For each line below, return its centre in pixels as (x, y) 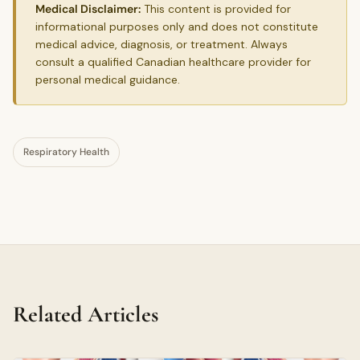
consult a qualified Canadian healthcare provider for (173, 61)
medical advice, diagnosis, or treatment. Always (162, 44)
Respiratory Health (66, 151)
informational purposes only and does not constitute (177, 26)
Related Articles (86, 314)
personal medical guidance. (108, 79)
